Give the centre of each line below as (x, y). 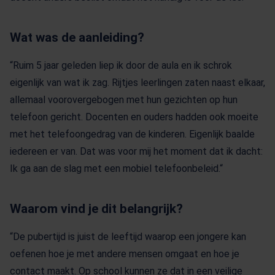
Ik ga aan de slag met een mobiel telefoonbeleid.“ (116, 169)
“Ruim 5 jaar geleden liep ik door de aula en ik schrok (121, 66)
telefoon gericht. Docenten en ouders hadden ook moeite (134, 117)
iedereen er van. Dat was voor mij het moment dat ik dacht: (136, 152)
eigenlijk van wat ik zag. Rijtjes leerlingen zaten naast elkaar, (137, 83)
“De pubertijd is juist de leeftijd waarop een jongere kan (128, 237)
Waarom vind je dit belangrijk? (98, 209)
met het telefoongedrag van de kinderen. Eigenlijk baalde (132, 134)
